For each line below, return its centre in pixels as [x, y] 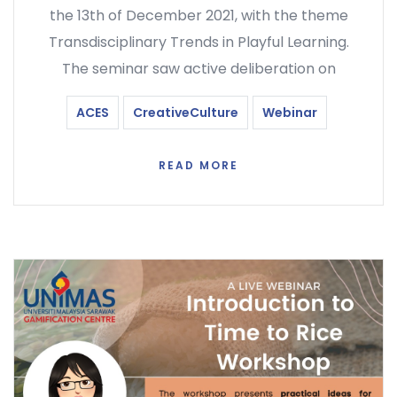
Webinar [289, 113]
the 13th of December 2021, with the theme [198, 16]
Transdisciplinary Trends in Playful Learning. [198, 43]
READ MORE [198, 166]
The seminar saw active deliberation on [198, 69]
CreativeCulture [185, 113]
